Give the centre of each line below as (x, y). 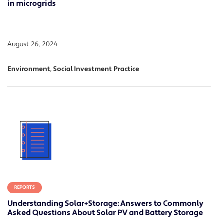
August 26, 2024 (32, 45)
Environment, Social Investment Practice (73, 69)
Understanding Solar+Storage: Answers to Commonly (105, 203)
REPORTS (25, 187)
